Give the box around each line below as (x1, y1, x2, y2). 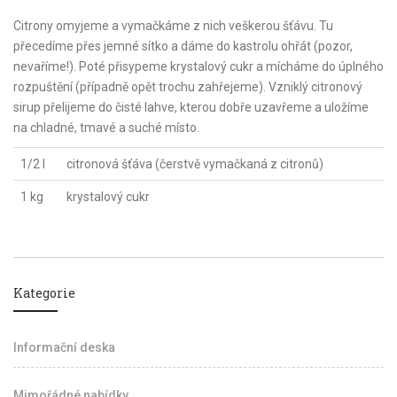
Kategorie (13, 284, 75, 301)
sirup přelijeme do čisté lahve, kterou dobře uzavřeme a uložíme (13, 100, 369, 114)
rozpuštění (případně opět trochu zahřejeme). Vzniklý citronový (13, 80, 362, 94)
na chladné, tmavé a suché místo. (13, 121, 199, 135)
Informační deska (13, 340, 115, 354)
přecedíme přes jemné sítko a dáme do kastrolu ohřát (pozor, (13, 39, 353, 53)
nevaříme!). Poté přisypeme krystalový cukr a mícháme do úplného (13, 59, 384, 74)
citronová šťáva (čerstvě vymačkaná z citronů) (66, 157, 323, 171)
